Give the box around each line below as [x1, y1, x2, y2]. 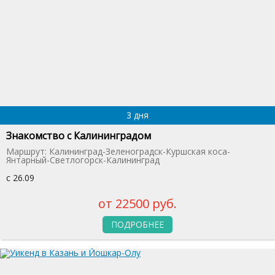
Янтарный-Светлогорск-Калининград [6, 153, 160, 166]
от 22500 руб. [98, 195, 177, 212]
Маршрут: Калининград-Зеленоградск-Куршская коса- [6, 145, 230, 157]
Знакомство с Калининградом [6, 128, 151, 142]
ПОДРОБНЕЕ [111, 218, 164, 230]
